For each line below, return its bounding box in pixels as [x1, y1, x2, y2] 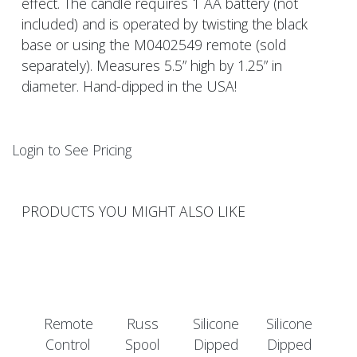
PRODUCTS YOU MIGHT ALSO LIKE [22, 202, 245, 222]
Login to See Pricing [12, 140, 131, 160]
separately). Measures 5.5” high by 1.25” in [22, 56, 282, 76]
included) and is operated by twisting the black [22, 14, 308, 34]
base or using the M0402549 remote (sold [22, 35, 286, 55]
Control [45, 334, 91, 354]
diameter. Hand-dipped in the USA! [22, 76, 241, 96]
